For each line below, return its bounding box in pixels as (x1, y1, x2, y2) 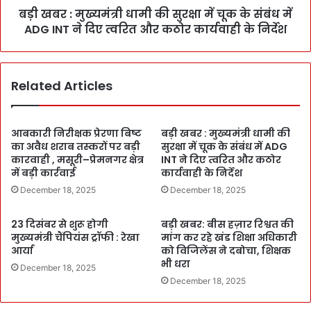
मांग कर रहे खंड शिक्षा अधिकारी (161, 230, 297, 244)
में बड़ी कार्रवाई (11, 166, 76, 180)
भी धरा (161, 257, 190, 271)
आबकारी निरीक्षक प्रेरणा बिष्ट (11, 126, 142, 140)
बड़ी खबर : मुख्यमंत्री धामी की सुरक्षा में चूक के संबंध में (19, 6, 292, 22)
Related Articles (11, 77, 112, 94)
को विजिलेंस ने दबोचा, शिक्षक (161, 244, 291, 258)
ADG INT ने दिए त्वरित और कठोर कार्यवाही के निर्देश (24, 22, 287, 37)
